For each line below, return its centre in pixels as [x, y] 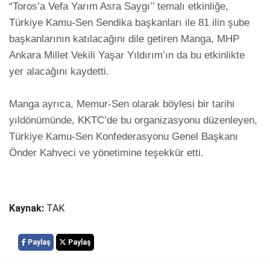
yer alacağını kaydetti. [62, 72]
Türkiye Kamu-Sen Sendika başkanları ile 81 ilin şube [129, 23]
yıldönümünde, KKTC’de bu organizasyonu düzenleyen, [133, 121]
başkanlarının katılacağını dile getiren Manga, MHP [124, 39]
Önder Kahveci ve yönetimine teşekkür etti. [106, 153]
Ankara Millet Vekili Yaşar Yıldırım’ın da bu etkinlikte [127, 55]
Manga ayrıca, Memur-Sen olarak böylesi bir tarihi [122, 104]
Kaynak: [28, 209]
